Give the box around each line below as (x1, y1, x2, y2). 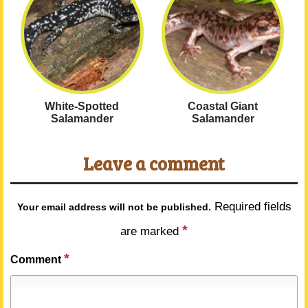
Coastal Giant (188, 100, 258, 112)
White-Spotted (45, 100, 120, 112)
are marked (120, 224, 182, 238)
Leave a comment (83, 151, 225, 175)
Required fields (214, 199, 291, 213)
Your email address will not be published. (16, 201, 211, 212)
